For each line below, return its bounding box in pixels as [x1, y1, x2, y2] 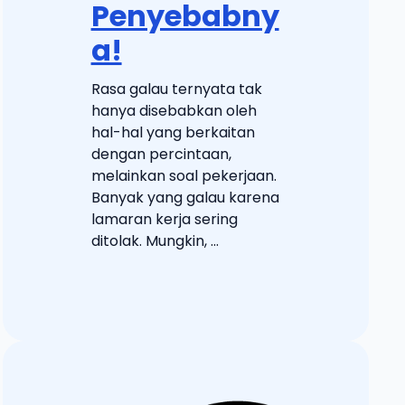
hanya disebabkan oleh [90, 99, 257, 121]
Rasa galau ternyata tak [90, 78, 262, 99]
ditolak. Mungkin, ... [90, 230, 219, 251]
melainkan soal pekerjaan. [90, 165, 277, 186]
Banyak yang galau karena [90, 186, 279, 208]
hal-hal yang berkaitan [90, 121, 255, 143]
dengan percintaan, [90, 143, 231, 165]
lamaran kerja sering [90, 208, 238, 230]
